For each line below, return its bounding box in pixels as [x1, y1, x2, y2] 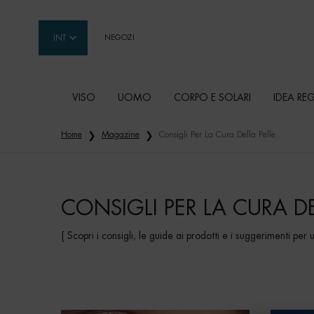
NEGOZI [104, 34, 135, 41]
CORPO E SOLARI [174, 93, 251, 103]
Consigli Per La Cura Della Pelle [159, 130, 275, 139]
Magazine [102, 130, 139, 139]
